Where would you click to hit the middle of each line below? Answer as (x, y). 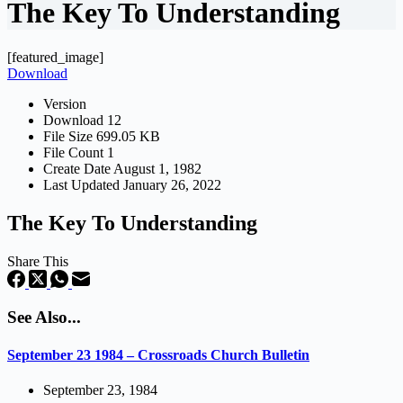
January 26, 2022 (172, 184)
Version (65, 103)
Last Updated (83, 184)
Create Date (78, 168)
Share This (38, 261)
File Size (70, 136)
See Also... (44, 318)
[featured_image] (55, 57)
